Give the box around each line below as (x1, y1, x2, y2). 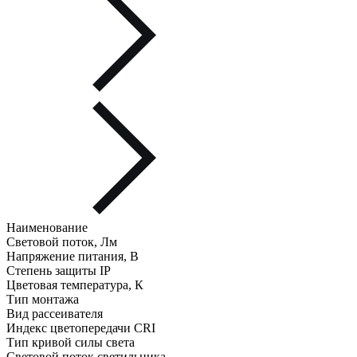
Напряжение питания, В (6, 249, 139, 264)
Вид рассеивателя (6, 307, 103, 321)
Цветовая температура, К (6, 278, 143, 292)
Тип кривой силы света (6, 335, 135, 350)
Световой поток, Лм (6, 235, 117, 249)
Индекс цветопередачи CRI (6, 321, 155, 335)
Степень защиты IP (6, 264, 111, 278)
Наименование (6, 221, 88, 235)
